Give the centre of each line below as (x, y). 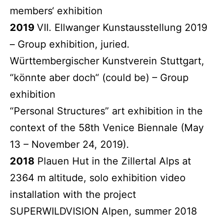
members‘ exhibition (56, 11)
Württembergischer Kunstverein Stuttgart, (107, 61)
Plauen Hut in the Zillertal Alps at (113, 161)
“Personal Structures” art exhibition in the (106, 111)
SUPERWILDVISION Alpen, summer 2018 (105, 211)
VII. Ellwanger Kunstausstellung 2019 (122, 27)
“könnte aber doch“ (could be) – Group (99, 77)
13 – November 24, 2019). (71, 144)
